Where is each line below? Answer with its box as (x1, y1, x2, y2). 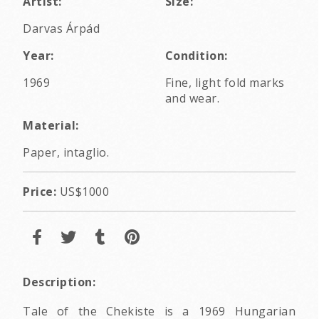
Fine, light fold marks (164, 75, 285, 91)
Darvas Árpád (23, 21, 100, 37)
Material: (23, 117, 79, 134)
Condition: (164, 48, 228, 64)
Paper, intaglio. (23, 145, 109, 161)
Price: (23, 184, 56, 200)
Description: (23, 274, 95, 291)
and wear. (164, 90, 219, 107)
